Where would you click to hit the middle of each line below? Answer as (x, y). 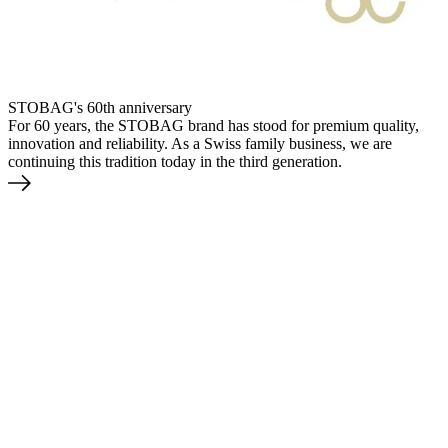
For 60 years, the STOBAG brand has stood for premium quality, (213, 125)
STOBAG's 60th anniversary (100, 107)
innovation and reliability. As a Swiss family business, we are (200, 143)
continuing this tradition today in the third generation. (175, 161)
